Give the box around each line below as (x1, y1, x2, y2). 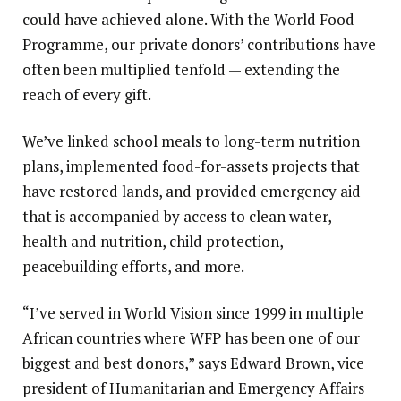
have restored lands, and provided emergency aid (22, 181, 361, 202)
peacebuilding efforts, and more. (22, 256, 244, 277)
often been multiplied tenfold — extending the (22, 59, 340, 81)
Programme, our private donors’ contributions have (22, 34, 376, 55)
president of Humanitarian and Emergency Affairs (22, 378, 364, 399)
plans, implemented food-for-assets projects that (22, 156, 360, 177)
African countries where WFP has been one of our (22, 328, 360, 349)
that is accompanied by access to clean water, (22, 206, 331, 227)
